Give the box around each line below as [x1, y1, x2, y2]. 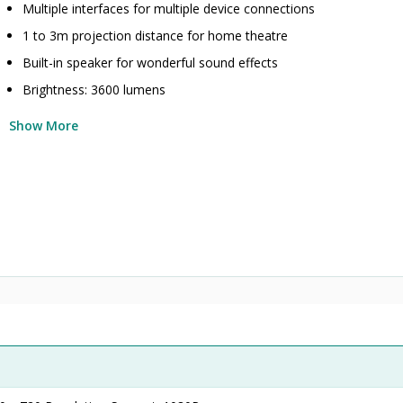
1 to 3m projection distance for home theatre [22, 27, 289, 44]
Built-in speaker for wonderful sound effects [22, 54, 279, 71]
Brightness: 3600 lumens [22, 81, 166, 98]
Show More [9, 117, 79, 134]
